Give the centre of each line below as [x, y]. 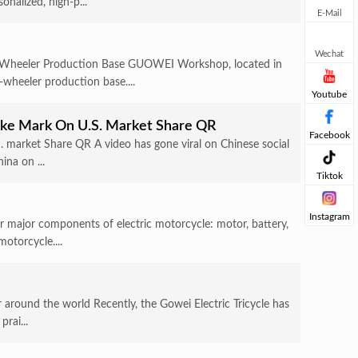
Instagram [329, 217]
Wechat [329, 54]
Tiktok [329, 176]
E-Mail [329, 13]
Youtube [329, 95]
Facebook [329, 135]
